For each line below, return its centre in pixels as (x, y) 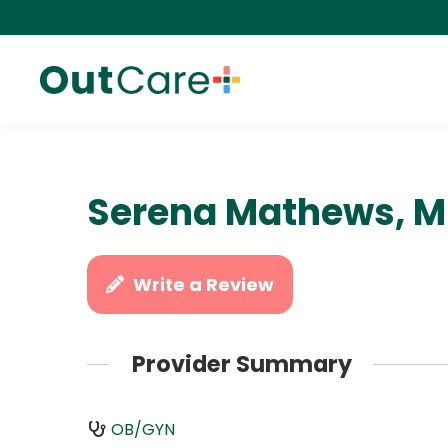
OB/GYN (142, 429)
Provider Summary (241, 364)
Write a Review (204, 284)
